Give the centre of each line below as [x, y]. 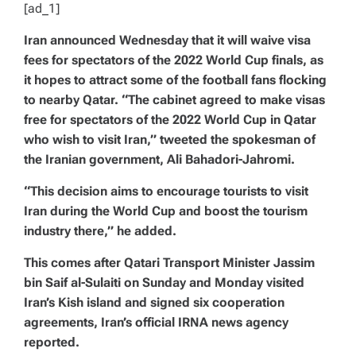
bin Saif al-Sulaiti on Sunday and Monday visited [164, 282]
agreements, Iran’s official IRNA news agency [156, 322]
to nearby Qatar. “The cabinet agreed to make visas [174, 100]
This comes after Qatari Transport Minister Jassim [169, 263]
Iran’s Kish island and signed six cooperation [154, 302]
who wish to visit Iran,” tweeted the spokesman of [170, 139]
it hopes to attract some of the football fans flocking [175, 80]
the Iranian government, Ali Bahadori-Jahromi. [159, 159]
